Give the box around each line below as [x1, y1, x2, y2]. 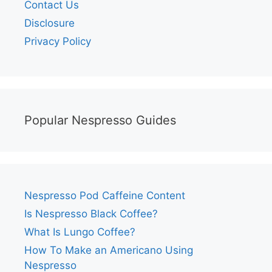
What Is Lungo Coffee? [24, 226, 135, 239]
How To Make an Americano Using [24, 244, 193, 257]
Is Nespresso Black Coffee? [24, 208, 158, 220]
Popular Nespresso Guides [24, 113, 176, 128]
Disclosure [24, 17, 75, 30]
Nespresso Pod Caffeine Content [24, 189, 185, 202]
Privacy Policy [24, 35, 91, 48]
